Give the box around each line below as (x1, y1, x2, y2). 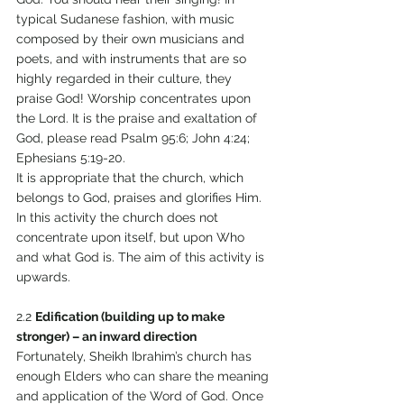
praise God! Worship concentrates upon (16, 91, 254, 106)
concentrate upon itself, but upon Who (16, 230, 248, 245)
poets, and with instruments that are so (16, 51, 250, 67)
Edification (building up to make (35, 309, 227, 325)
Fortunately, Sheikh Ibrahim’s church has (16, 349, 255, 364)
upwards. (16, 270, 74, 285)
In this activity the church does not (16, 210, 222, 225)
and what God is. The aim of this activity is (16, 250, 268, 265)
